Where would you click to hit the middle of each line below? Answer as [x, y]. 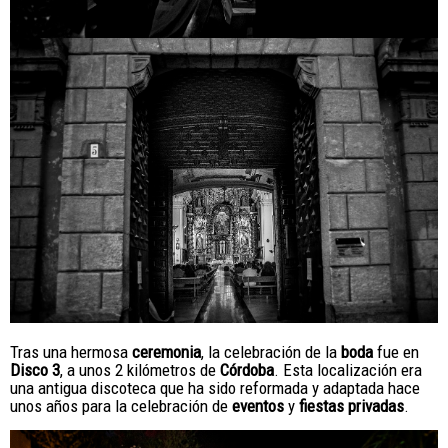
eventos [258, 406]
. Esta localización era [348, 370]
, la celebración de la [271, 352]
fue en [396, 352]
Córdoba [247, 370]
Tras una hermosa [71, 352]
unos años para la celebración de [121, 406]
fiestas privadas [351, 406]
